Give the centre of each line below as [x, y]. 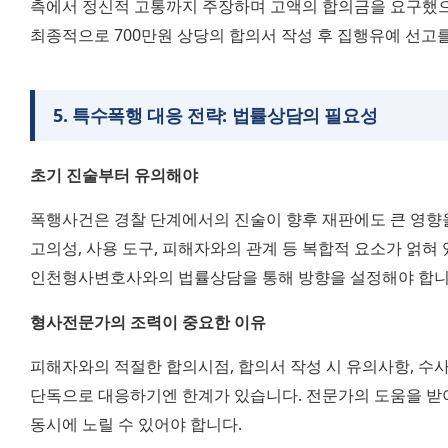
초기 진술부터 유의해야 [114, 175]
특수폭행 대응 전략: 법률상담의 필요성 [224, 115]
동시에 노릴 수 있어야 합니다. [136, 423]
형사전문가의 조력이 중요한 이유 [148, 321]
